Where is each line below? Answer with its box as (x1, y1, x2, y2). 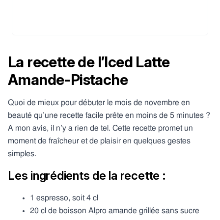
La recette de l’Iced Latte (8, 53, 170, 71)
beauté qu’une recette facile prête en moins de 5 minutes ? (8, 111, 210, 119)
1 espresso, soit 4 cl (30, 193, 98, 202)
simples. (8, 149, 36, 158)
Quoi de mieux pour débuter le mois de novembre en (8, 98, 190, 107)
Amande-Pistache (8, 70, 128, 88)
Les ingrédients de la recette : (8, 168, 165, 183)
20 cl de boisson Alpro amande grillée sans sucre (30, 206, 199, 215)
